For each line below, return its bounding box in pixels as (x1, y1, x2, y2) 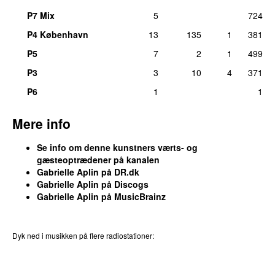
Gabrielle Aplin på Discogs (37, 178, 149, 191)
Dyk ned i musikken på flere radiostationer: (12, 230, 154, 241)
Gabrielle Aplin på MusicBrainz (37, 190, 166, 203)
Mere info (12, 114, 71, 133)
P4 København (27, 28, 88, 41)
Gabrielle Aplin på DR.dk (37, 166, 139, 179)
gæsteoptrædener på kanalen (37, 153, 160, 166)
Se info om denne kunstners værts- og (37, 141, 198, 154)
